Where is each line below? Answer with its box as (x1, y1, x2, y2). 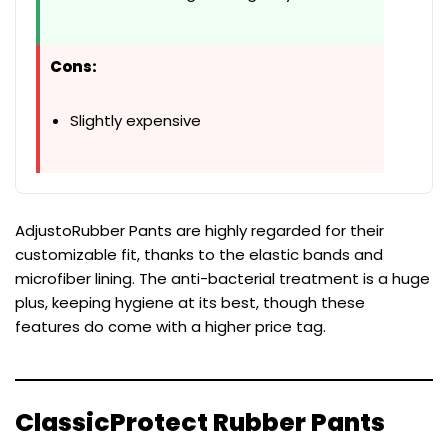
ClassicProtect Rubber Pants (15, 405, 385, 441)
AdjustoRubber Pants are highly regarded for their (15, 220, 384, 242)
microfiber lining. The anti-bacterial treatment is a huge (15, 268, 430, 290)
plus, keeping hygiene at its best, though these (15, 292, 365, 314)
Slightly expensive (70, 110, 201, 132)
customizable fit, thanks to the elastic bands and (15, 244, 383, 266)
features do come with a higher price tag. (15, 316, 326, 338)
